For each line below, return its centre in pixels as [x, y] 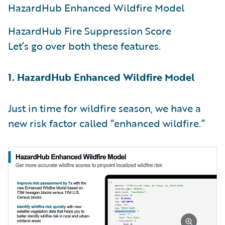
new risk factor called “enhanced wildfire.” [106, 123]
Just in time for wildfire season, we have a [104, 108]
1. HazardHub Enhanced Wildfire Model [101, 77]
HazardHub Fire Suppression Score [90, 30]
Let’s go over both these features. [84, 45]
